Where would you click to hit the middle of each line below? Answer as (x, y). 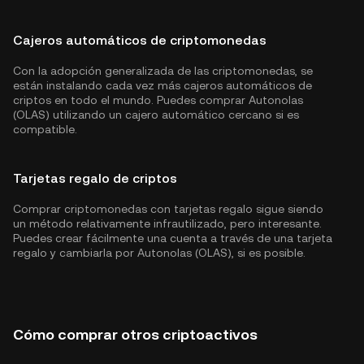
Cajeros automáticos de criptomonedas (140, 40)
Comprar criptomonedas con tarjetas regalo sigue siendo (168, 209)
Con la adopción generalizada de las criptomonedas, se (163, 71)
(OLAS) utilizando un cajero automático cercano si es (156, 115)
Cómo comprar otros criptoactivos (135, 334)
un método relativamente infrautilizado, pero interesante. (167, 223)
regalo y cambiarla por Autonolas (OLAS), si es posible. (159, 253)
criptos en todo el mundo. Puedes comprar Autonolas (158, 100)
